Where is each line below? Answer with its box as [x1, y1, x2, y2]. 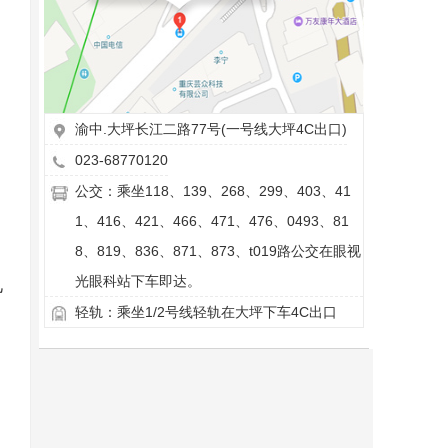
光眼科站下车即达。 [75, 273, 201, 289]
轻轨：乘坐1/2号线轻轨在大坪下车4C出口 [75, 304, 337, 320]
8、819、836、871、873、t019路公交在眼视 [75, 243, 361, 259]
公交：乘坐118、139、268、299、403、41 [75, 183, 351, 199]
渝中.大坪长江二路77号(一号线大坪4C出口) [75, 121, 347, 137]
